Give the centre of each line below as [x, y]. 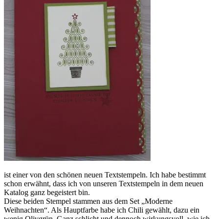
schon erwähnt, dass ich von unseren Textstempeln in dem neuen [104, 183]
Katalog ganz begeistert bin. [47, 192]
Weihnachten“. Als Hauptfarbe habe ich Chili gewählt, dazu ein [102, 210]
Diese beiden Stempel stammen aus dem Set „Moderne [88, 201]
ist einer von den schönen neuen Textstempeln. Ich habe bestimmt [105, 175]
